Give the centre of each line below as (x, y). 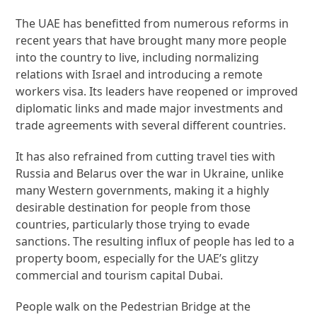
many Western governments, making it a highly (143, 190)
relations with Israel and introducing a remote (139, 74)
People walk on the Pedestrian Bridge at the (133, 306)
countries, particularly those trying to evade (133, 224)
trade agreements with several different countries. (151, 125)
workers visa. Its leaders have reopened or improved (157, 91)
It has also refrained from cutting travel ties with (146, 156)
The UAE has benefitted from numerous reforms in (152, 23)
